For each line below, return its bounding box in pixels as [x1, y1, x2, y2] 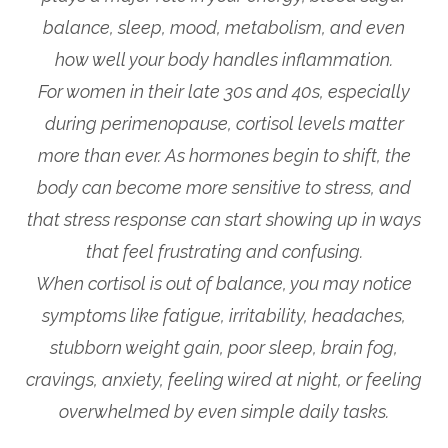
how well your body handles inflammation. [55, 49, 393, 71]
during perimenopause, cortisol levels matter [44, 113, 404, 135]
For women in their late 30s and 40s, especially [38, 81, 410, 103]
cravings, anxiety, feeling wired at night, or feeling [26, 369, 422, 391]
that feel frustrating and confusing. [85, 241, 363, 263]
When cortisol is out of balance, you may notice [36, 273, 412, 295]
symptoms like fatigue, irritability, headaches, [42, 305, 406, 327]
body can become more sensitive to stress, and [37, 177, 411, 199]
